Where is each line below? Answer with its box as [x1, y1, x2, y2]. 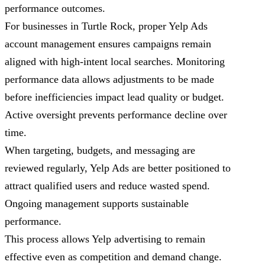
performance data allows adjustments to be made [5, 73, 214, 86]
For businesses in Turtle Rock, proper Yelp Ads [5, 20, 208, 33]
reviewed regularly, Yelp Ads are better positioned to [5, 162, 231, 174]
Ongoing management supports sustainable [5, 198, 189, 210]
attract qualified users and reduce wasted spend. [5, 180, 210, 192]
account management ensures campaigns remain [5, 38, 211, 50]
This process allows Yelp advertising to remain [5, 233, 205, 245]
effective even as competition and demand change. [5, 251, 222, 263]
